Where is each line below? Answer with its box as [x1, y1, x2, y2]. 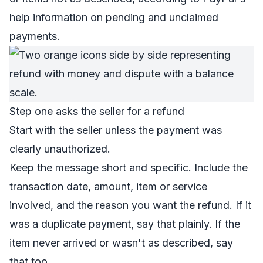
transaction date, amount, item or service [9, 180, 207, 193]
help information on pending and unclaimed [9, 11, 218, 23]
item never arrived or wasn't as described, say [9, 237, 233, 249]
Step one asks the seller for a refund [9, 105, 184, 117]
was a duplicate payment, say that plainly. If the [9, 218, 240, 230]
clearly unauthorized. [9, 143, 110, 155]
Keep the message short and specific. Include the [9, 161, 248, 174]
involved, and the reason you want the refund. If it [9, 199, 251, 211]
